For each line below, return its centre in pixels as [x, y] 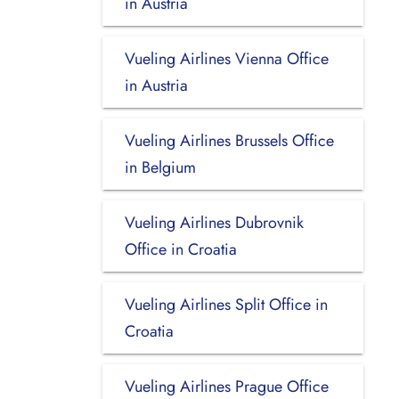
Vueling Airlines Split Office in [226, 304]
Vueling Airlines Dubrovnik [214, 222]
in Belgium [160, 167]
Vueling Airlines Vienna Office [226, 58]
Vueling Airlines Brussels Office [229, 140]
